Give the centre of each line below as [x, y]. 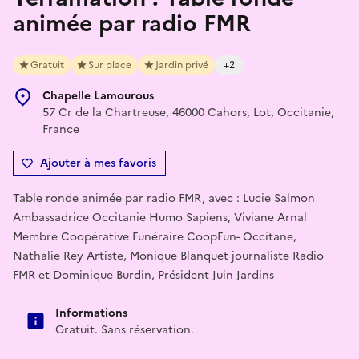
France [61, 129]
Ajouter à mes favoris [98, 163]
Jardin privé [182, 65]
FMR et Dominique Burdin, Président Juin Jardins [143, 275]
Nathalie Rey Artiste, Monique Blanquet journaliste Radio [168, 256]
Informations [91, 313]
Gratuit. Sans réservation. [125, 329]
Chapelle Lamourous [98, 95]
